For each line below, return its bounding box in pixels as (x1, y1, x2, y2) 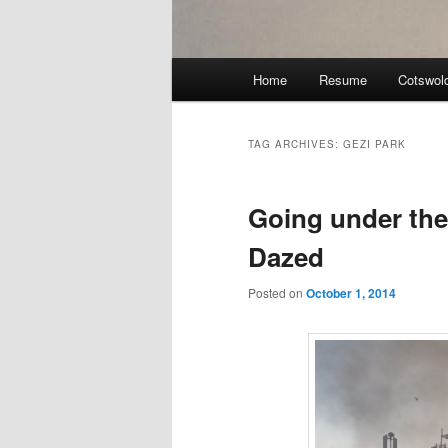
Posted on (248, 284, 306, 302)
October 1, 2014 (306, 284, 396, 303)
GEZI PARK (343, 137, 406, 152)
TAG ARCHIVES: (248, 137, 343, 152)
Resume (318, 70, 367, 90)
